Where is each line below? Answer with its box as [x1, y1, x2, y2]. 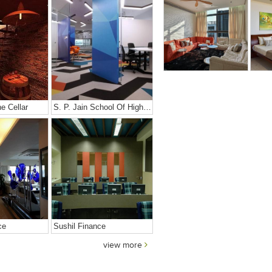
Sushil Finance [53, 221, 106, 231]
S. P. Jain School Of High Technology [143, 103, 152, 112]
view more [103, 241, 144, 250]
